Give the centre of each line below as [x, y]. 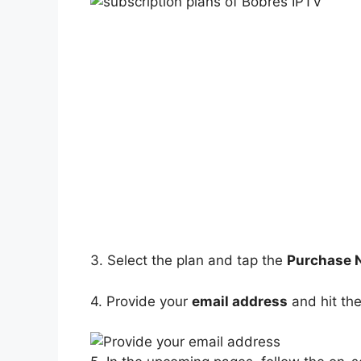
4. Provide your [141, 301]
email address [240, 301]
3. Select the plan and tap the [189, 261]
